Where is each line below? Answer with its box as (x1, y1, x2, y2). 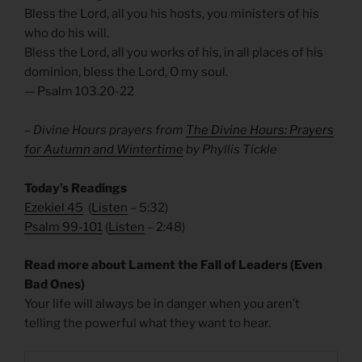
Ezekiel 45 (24, 200, 83, 216)
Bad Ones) (24, 276, 85, 292)
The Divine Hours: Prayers (186, 123, 334, 138)
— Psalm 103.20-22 (24, 84, 134, 99)
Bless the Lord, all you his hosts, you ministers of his (24, 6, 319, 22)
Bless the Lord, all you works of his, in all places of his (24, 45, 323, 61)
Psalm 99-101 (24, 220, 103, 235)
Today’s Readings (24, 181, 127, 196)
